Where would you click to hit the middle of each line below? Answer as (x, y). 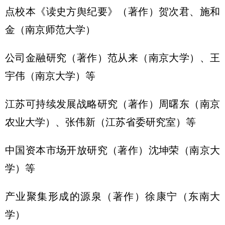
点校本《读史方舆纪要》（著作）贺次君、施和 (113, 12)
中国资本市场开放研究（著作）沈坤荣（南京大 (113, 150)
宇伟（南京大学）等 (50, 76)
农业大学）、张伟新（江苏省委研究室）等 (100, 122)
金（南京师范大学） (50, 30)
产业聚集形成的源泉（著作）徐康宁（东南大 (113, 196)
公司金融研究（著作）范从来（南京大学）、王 (113, 58)
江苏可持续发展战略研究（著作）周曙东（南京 (113, 104)
